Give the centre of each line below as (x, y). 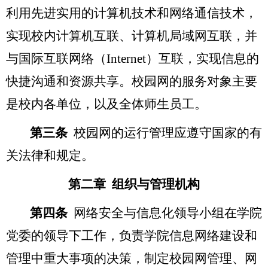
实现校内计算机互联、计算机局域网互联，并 (132, 36)
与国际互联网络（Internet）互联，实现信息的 (133, 58)
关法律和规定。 (50, 155)
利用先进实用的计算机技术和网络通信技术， (132, 13)
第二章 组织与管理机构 (134, 184)
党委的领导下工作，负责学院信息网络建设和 (132, 235)
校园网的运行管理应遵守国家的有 (168, 133)
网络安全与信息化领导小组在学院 (168, 213)
